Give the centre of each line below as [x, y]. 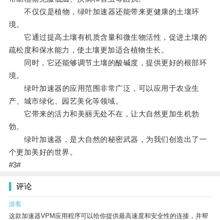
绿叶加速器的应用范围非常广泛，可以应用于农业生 [104, 88]
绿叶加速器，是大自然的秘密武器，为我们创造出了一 [108, 139]
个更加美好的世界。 [43, 152]
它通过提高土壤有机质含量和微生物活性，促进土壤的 [108, 37]
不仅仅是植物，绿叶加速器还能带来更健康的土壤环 [104, 12]
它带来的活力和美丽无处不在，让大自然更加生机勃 [104, 114]
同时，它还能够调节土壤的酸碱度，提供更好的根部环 [108, 63]
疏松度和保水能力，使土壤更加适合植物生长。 [89, 50]
